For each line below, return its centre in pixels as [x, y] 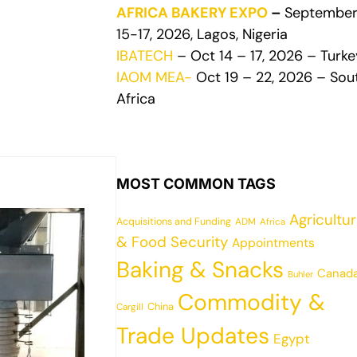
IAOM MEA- [154, 77]
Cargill [130, 307]
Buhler [300, 274]
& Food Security [172, 242]
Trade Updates [193, 336]
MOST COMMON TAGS [196, 184]
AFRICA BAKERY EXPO [192, 13]
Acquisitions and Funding [174, 222]
